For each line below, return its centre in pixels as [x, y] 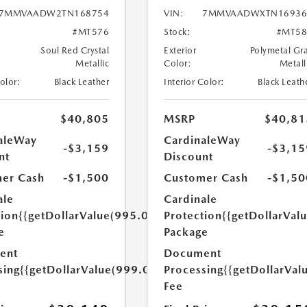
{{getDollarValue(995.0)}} [90, 216]
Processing [194, 270]
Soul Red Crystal [75, 50]
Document [193, 253]
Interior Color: [194, 82]
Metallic [93, 63]
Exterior [180, 50]
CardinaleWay [202, 140]
